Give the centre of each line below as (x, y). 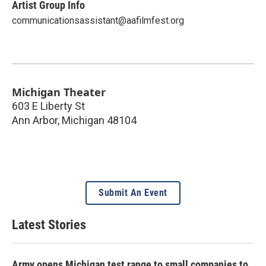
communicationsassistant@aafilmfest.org (98, 20)
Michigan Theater (59, 92)
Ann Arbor (35, 120)
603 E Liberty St (48, 106)
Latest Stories (49, 224)
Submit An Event (133, 192)
